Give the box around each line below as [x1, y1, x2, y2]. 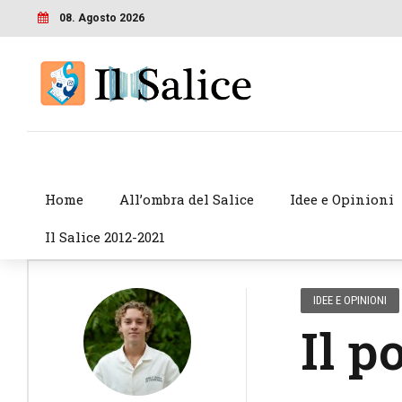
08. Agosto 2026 [58, 11, 144, 24]
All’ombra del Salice [118, 190, 254, 209]
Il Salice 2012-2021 [44, 228, 165, 247]
